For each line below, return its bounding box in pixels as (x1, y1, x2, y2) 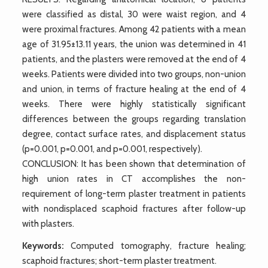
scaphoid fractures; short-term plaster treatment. (22, 255, 217, 266)
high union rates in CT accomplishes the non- (22, 173, 246, 184)
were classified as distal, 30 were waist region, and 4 (22, 8, 246, 20)
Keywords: (22, 240, 65, 251)
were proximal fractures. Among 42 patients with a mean (22, 23, 246, 35)
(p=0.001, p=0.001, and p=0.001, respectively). (22, 143, 203, 154)
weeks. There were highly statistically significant (22, 98, 246, 109)
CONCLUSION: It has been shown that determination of (22, 158, 246, 169)
